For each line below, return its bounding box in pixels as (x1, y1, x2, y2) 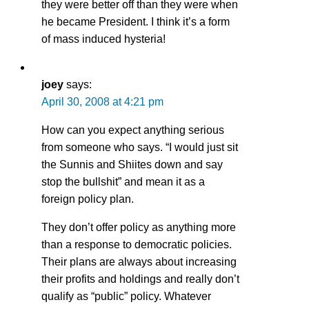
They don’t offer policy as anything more (41, 221, 236, 233)
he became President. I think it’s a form (41, 15, 230, 28)
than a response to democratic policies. (41, 238, 232, 250)
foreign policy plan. (41, 192, 134, 205)
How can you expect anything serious (41, 123, 224, 136)
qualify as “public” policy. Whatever (41, 290, 211, 302)
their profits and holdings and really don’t (41, 272, 239, 285)
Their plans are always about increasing (41, 255, 237, 268)
